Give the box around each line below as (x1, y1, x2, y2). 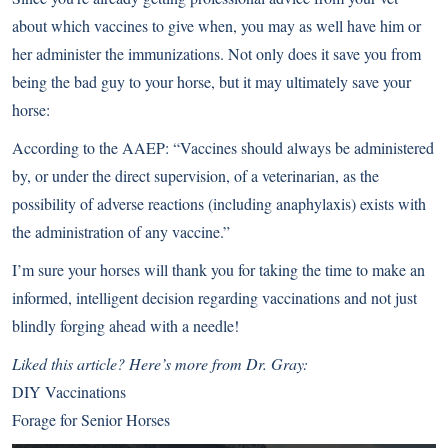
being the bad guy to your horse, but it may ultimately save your (12, 71, 411, 93)
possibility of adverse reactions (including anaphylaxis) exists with (12, 193, 426, 215)
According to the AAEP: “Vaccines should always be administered (12, 137, 434, 159)
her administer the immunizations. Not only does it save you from (12, 43, 421, 65)
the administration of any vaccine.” (12, 221, 230, 243)
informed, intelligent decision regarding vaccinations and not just (12, 287, 417, 309)
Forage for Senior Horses (12, 409, 170, 431)
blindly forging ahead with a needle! (12, 315, 239, 337)
